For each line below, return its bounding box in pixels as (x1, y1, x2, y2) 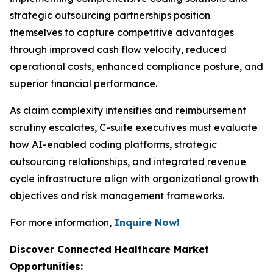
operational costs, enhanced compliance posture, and (10, 60, 263, 73)
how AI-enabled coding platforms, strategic (10, 138, 217, 151)
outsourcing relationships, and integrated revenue (10, 155, 246, 168)
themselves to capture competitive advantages (10, 26, 234, 38)
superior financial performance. (10, 77, 157, 90)
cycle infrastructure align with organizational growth (10, 172, 258, 185)
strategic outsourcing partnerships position (10, 9, 210, 21)
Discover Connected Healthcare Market (10, 243, 209, 255)
